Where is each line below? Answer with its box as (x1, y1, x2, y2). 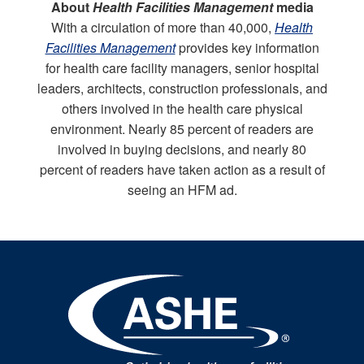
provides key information (175, 37, 319, 57)
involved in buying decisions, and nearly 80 (58, 139, 306, 158)
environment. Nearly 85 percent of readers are (50, 119, 314, 138)
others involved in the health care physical (61, 98, 303, 118)
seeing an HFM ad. (127, 180, 237, 199)
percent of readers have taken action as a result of (39, 159, 325, 179)
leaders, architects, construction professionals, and (37, 78, 327, 97)
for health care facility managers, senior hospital (45, 58, 319, 77)
